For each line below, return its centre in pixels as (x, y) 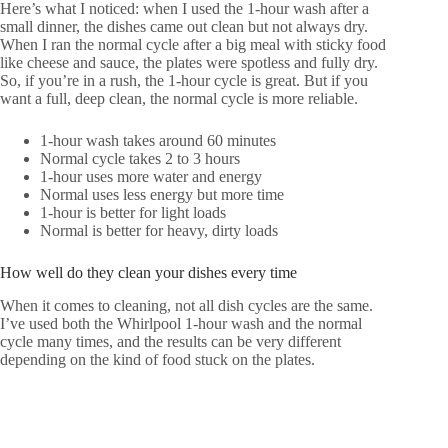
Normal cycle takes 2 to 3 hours (140, 158)
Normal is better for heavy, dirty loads (159, 230)
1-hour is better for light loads (133, 212)
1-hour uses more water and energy (151, 176)
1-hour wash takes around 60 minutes (158, 140)
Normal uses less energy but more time (162, 194)
